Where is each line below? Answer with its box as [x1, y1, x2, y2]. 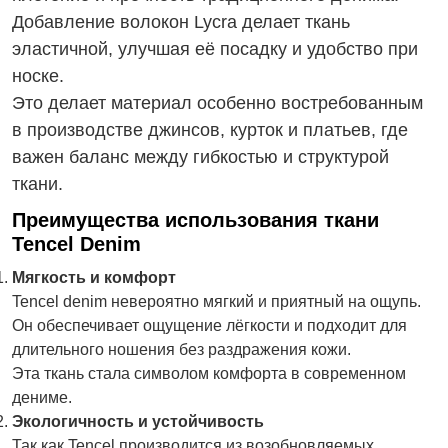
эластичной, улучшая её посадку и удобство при [12, 39, 418, 59]
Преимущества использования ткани [12, 209, 379, 231]
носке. [12, 66, 64, 86]
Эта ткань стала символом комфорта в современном [12, 365, 406, 382]
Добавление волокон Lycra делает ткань [12, 12, 350, 32]
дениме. [12, 389, 72, 406]
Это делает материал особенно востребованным [12, 93, 423, 113]
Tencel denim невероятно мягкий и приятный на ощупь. [12, 293, 421, 310]
